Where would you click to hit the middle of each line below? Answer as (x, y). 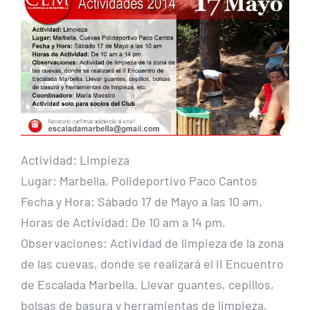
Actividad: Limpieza (75, 160)
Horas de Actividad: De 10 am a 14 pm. (123, 222)
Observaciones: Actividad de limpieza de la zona (152, 243)
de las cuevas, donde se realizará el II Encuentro (152, 264)
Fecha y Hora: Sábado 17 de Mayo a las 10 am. (142, 202)
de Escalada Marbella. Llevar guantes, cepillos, (147, 285)
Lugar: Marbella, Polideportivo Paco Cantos (139, 181)
